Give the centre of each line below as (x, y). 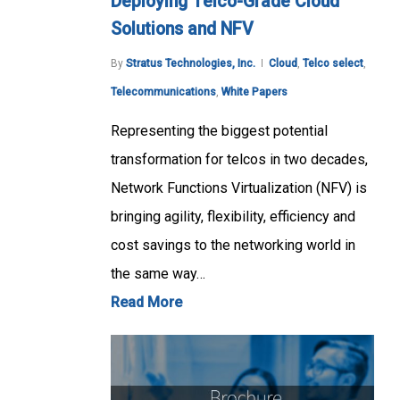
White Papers (254, 92)
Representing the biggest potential (219, 131)
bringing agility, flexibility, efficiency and (233, 217)
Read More (146, 303)
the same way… (158, 274)
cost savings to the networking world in (233, 246)
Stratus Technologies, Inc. (191, 64)
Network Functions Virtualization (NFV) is (239, 188)
